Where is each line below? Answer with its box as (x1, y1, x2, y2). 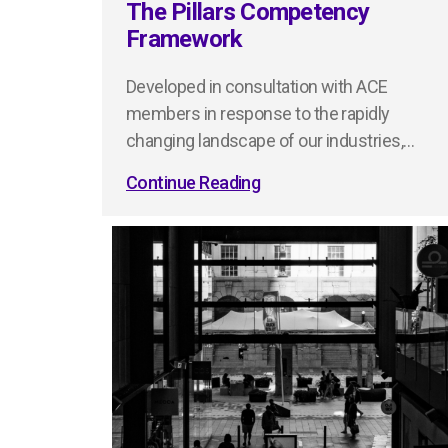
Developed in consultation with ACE (126, 76, 388, 98)
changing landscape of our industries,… (126, 130, 415, 152)
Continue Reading (126, 172, 261, 194)
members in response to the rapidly (126, 103, 390, 125)
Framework (126, 25, 243, 54)
